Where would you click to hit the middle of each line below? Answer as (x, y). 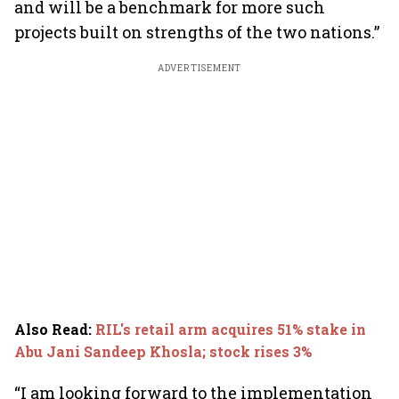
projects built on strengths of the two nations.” (197, 32)
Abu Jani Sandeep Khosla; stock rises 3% (163, 351)
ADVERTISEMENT (199, 68)
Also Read (51, 329)
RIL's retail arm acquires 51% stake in (231, 329)
